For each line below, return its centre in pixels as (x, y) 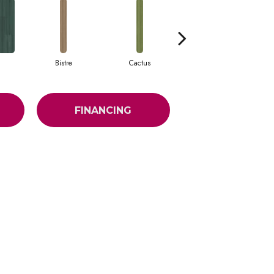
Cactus (140, 63)
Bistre (63, 63)
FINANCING (103, 110)
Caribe (216, 63)
